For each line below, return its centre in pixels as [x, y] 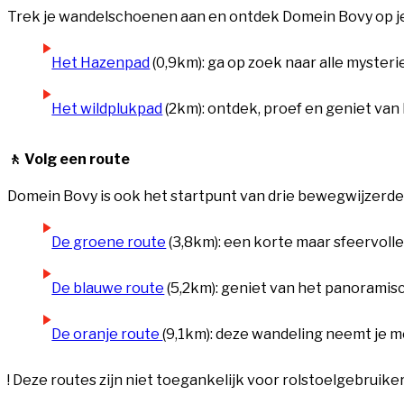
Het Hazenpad [101, 63]
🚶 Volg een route [69, 160]
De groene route [109, 242]
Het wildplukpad [107, 109]
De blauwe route [108, 288]
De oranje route [107, 334]
